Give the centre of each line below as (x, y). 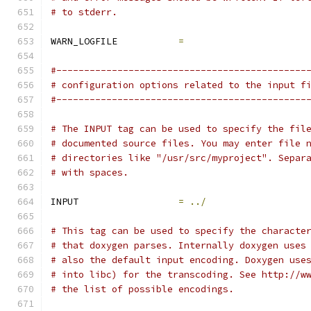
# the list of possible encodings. (142, 289)
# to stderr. (84, 12)
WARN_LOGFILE (115, 41)
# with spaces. (90, 173)
